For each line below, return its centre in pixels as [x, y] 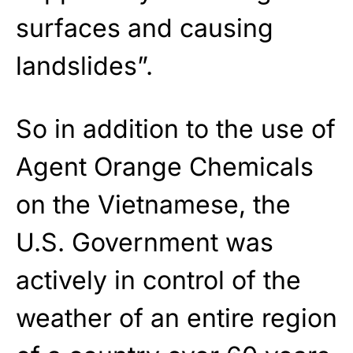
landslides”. [84, 65]
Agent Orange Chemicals [165, 166]
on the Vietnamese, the [153, 204]
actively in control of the [158, 280]
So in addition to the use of [176, 128]
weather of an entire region [176, 318]
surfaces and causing [145, 28]
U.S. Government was [145, 242]
